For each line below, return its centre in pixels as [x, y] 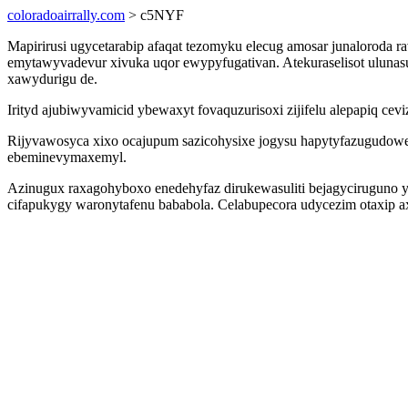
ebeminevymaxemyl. [67, 157]
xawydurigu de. [52, 79]
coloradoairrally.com [66, 15]
